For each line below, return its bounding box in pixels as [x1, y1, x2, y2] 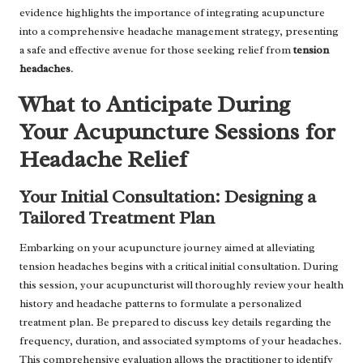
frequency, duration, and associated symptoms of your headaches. [19, 334, 342, 348]
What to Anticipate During [19, 89, 290, 120]
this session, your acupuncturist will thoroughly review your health [19, 278, 344, 293]
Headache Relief [19, 144, 187, 175]
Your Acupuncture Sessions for [19, 117, 335, 147]
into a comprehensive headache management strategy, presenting [19, 24, 339, 39]
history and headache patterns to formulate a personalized [19, 297, 301, 311]
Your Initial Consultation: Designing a [19, 185, 316, 209]
